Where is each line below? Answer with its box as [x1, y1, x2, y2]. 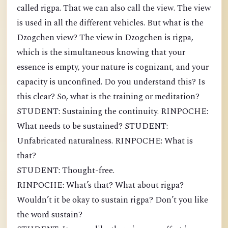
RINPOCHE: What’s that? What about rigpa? [17, 179, 184, 192]
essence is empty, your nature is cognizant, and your [17, 61, 209, 74]
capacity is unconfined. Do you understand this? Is [17, 76, 205, 89]
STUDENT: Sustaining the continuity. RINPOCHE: [17, 105, 208, 118]
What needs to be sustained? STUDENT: [17, 120, 168, 133]
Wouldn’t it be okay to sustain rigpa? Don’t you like [17, 194, 208, 207]
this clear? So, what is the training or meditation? [17, 91, 199, 103]
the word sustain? [17, 209, 82, 221]
